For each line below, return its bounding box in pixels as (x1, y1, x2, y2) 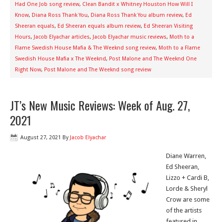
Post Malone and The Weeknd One (109, 55, 197, 62)
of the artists (166, 207, 202, 214)
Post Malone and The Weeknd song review (44, 66, 151, 73)
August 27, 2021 (20, 134, 61, 141)
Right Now (15, 66, 41, 73)
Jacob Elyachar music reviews (93, 34, 166, 40)
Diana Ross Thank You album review (91, 12, 182, 18)
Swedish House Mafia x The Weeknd (15, 55, 106, 62)
